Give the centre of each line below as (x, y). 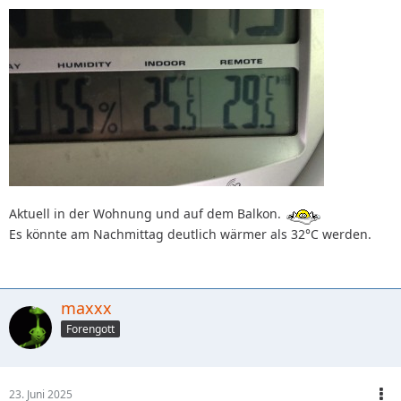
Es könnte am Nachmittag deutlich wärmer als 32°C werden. (190, 235)
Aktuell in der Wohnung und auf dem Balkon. (147, 213)
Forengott (90, 328)
